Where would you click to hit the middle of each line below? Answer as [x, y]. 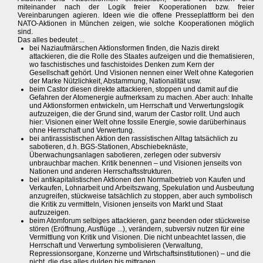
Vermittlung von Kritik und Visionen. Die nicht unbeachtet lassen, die [138, 237]
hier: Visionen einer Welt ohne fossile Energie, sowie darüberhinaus [138, 122]
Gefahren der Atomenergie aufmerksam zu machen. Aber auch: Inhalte [141, 98]
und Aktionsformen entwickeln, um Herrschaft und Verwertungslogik [136, 106]
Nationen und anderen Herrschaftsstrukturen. [101, 172]
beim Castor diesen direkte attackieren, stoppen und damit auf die [134, 90]
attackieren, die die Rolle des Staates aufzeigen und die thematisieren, [142, 57]
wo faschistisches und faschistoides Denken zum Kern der [122, 65]
